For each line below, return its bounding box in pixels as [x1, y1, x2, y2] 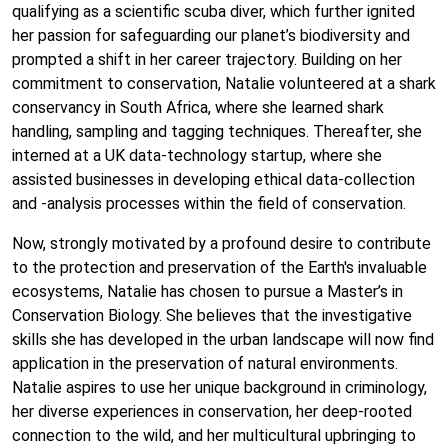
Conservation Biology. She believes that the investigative [12, 306, 412, 325]
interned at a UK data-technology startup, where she [12, 146, 382, 165]
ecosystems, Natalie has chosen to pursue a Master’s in [12, 282, 403, 301]
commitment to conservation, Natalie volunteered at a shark [12, 74, 436, 93]
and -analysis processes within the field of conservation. [12, 194, 406, 213]
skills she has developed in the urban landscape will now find [12, 330, 434, 349]
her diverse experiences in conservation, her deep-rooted [12, 402, 412, 421]
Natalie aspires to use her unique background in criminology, [12, 378, 427, 397]
